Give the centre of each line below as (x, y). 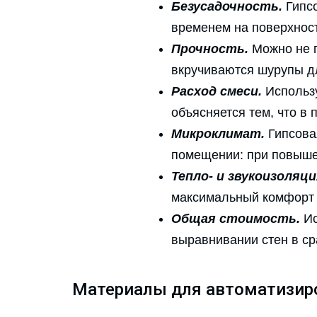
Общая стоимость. (236, 219)
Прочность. (210, 49)
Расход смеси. (217, 92)
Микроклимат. (218, 134)
